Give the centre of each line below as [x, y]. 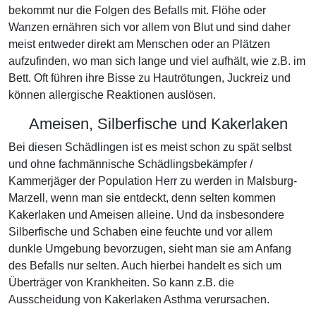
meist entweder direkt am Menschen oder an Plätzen [139, 44]
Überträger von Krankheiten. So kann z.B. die [121, 282]
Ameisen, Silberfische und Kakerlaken [158, 124]
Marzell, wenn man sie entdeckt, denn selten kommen [142, 198]
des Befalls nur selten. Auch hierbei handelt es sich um [145, 266]
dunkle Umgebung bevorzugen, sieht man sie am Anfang [150, 249]
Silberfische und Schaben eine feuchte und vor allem [140, 232]
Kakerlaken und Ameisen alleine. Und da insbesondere [146, 215]
